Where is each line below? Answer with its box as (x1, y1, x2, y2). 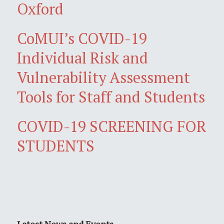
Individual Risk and (17, 47, 148, 68)
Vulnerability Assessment (17, 66, 190, 87)
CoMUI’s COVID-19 (17, 27, 147, 48)
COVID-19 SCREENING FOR (17, 115, 206, 136)
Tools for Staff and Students (17, 86, 205, 107)
